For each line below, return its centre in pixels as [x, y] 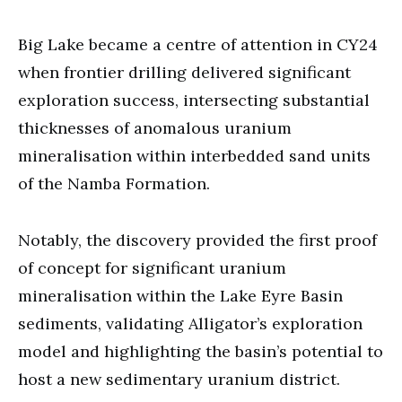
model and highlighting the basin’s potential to [201, 351]
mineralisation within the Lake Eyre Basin [180, 295]
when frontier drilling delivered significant [184, 72]
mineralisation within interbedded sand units [194, 155]
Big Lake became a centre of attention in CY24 [198, 44]
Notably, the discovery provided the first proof [197, 240]
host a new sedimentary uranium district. [179, 379]
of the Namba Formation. [114, 183]
